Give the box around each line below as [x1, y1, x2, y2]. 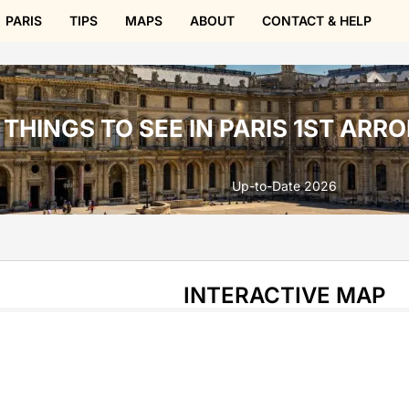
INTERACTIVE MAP [183, 282, 385, 309]
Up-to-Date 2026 [231, 178, 337, 194]
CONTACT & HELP [261, 13, 372, 28]
